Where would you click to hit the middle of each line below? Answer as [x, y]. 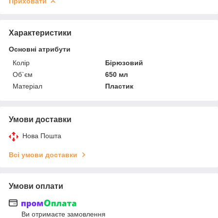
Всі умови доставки [43, 154]
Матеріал [27, 86]
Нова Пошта [42, 136]
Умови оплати [36, 186]
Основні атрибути [40, 49]
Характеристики [40, 33]
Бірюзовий [124, 63]
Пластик [119, 86]
